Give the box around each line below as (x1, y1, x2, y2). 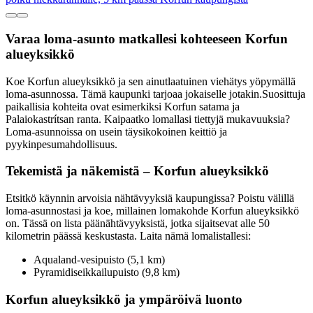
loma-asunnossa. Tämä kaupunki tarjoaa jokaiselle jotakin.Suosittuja (6, 87, 305, 100)
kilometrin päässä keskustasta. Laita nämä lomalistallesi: (6, 230, 251, 242)
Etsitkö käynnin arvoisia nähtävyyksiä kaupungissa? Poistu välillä (6, 192, 294, 205)
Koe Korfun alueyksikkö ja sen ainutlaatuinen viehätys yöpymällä (6, 75, 296, 87)
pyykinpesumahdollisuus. (6, 138, 117, 150)
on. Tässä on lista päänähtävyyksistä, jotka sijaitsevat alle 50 (6, 217, 270, 230)
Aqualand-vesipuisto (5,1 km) (34, 254, 165, 266)
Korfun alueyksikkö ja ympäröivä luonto (6, 291, 242, 307)
